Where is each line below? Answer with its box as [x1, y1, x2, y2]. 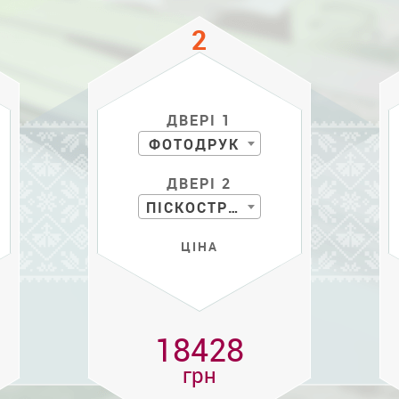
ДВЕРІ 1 [167, 110, 232, 130]
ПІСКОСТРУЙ [227, 198, 239, 217]
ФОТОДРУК [148, 134, 240, 154]
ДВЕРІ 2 [167, 174, 232, 193]
